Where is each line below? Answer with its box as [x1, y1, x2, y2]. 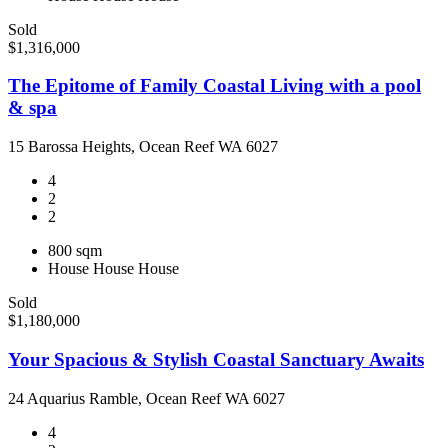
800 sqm [48, 242, 102, 260]
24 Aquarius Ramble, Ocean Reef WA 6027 [8, 389, 285, 407]
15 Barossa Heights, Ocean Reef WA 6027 [8, 138, 278, 156]
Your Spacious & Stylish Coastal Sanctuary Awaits [8, 348, 424, 370]
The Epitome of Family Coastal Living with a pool [8, 75, 421, 97]
